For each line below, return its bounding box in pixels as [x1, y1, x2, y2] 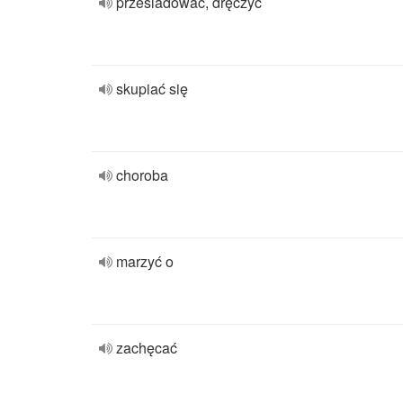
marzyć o [116, 251, 174, 272]
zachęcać [116, 337, 177, 358]
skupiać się [116, 78, 188, 99]
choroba [116, 165, 168, 185]
